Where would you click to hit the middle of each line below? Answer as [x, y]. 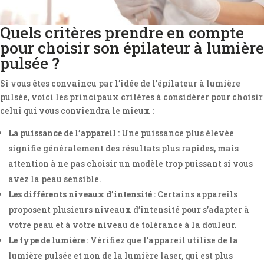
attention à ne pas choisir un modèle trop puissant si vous [131, 164]
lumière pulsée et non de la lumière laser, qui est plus [121, 255]
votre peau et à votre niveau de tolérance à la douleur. [123, 225]
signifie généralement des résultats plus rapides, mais [123, 148]
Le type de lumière [47, 240]
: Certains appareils [195, 194]
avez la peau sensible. [55, 179]
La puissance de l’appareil [62, 133]
